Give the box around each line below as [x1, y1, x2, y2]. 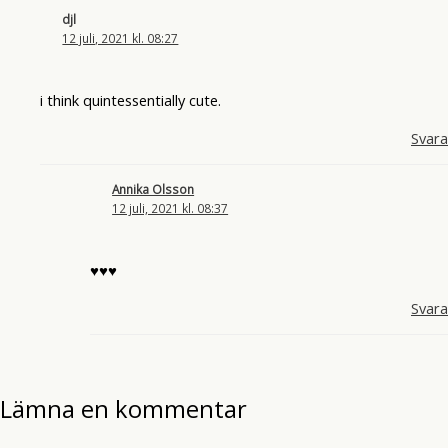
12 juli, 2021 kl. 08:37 [112, 199, 229, 216]
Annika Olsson [112, 180, 195, 197]
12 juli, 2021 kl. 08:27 [62, 30, 179, 46]
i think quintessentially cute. [40, 90, 221, 111]
